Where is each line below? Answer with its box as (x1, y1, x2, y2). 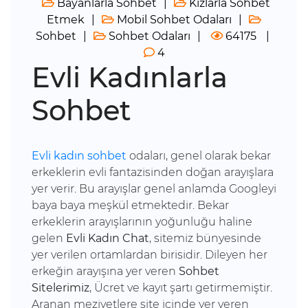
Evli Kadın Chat (66, 232, 149, 245)
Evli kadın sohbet (32, 149, 126, 162)
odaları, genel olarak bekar (126, 149, 271, 162)
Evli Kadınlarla (32, 60, 228, 94)
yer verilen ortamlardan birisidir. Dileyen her (32, 248, 267, 261)
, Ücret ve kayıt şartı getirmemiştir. (89, 281, 272, 294)
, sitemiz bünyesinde (149, 232, 261, 245)
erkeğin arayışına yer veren (32, 265, 179, 278)
